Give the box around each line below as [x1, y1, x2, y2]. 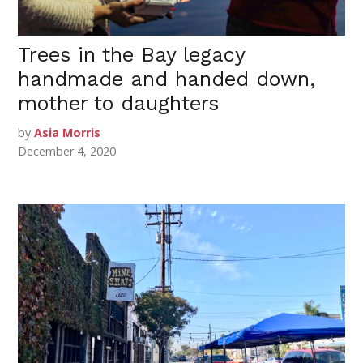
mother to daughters [18, 91, 220, 115]
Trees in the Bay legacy [18, 42, 246, 66]
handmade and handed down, [18, 66, 316, 91]
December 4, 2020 [18, 143, 117, 159]
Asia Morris [34, 124, 101, 140]
